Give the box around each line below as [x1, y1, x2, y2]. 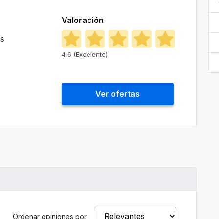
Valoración [62, 15, 104, 25]
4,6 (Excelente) [62, 50, 108, 58]
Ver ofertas [95, 89, 140, 99]
